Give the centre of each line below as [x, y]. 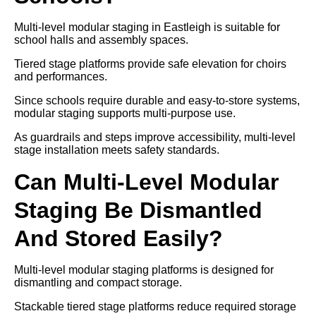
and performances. [61, 76]
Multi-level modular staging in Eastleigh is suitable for [147, 27]
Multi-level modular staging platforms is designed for [144, 269]
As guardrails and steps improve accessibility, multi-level [155, 137]
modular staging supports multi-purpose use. [125, 113]
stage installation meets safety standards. [117, 150]
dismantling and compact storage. [98, 282]
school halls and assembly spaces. [101, 39]
